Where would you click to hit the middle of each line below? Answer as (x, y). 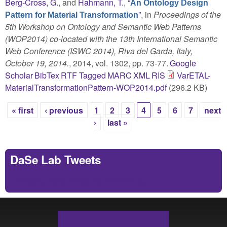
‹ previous (64, 110)
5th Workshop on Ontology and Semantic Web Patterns (103, 26)
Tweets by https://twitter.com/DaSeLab (78, 181)
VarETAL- (194, 75)
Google (183, 63)
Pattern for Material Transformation (72, 15)
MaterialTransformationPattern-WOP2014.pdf (86, 87)
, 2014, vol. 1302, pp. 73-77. (119, 63)
